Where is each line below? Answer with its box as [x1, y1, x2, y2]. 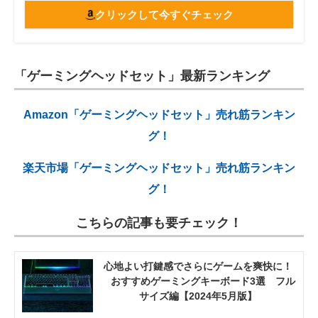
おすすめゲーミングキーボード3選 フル [101, 275, 295, 287]
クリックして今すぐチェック [94, 9, 234, 21]
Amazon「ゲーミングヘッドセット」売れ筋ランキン [23, 109, 295, 121]
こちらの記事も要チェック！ [76, 216, 242, 231]
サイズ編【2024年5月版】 [139, 290, 257, 302]
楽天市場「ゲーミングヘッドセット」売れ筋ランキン [23, 162, 295, 175]
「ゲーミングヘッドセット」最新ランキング [14, 69, 270, 84]
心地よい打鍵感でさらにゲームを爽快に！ [104, 261, 292, 273]
